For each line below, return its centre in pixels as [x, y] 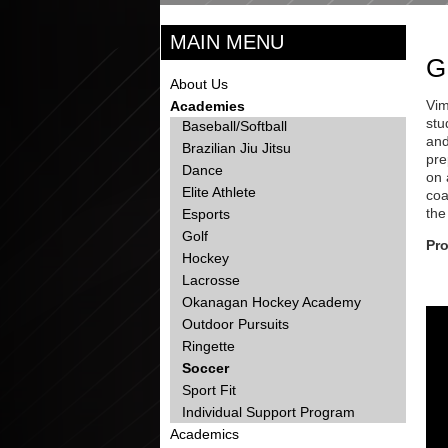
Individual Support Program [268, 412]
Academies [208, 106]
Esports [206, 214]
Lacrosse [211, 280]
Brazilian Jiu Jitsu [236, 148]
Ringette [208, 346]
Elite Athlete [219, 192]
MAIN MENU [227, 42]
